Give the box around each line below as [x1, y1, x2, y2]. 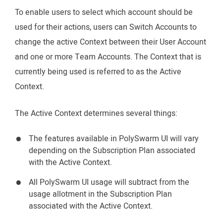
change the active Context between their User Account [15, 36, 206, 48]
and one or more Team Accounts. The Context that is [15, 51, 201, 63]
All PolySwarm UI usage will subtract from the [29, 176, 189, 188]
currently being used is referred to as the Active [15, 65, 181, 78]
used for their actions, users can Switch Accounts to [15, 21, 197, 33]
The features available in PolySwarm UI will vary [29, 132, 199, 145]
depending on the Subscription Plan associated [29, 144, 195, 157]
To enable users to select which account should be [15, 6, 193, 18]
